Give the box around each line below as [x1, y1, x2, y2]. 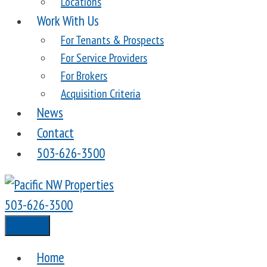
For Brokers [61, 68, 107, 83]
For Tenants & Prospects [61, 32, 164, 48]
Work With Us [37, 12, 99, 29]
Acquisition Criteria [61, 86, 141, 101]
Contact [37, 124, 74, 141]
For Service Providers [61, 50, 147, 66]
